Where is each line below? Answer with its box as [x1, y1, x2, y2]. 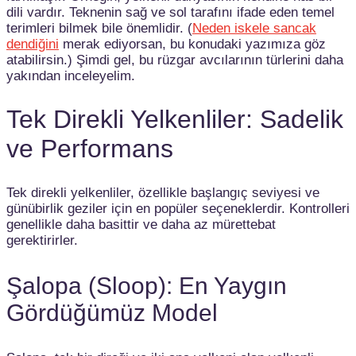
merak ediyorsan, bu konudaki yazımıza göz [59, 36, 326, 52]
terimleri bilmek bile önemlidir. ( [6, 20, 192, 36]
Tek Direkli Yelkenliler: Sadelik [6, 105, 343, 134]
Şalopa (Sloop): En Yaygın [6, 272, 287, 299]
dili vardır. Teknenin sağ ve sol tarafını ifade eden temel [6, 4, 335, 20]
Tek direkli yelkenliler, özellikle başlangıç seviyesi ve [6, 184, 319, 200]
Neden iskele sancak [192, 20, 316, 36]
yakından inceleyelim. [6, 68, 135, 83]
